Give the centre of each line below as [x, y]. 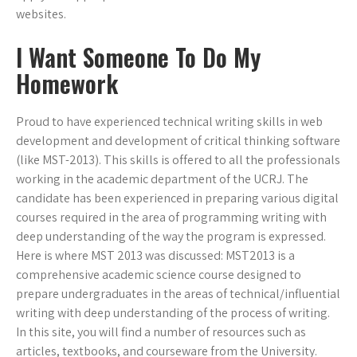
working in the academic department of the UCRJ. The [162, 179]
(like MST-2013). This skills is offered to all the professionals [178, 160]
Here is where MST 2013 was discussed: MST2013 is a [155, 256]
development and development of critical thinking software [178, 141]
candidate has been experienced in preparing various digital [177, 198]
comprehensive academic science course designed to [159, 275]
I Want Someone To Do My [138, 57]
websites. [41, 14]
